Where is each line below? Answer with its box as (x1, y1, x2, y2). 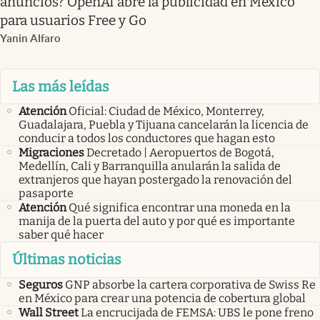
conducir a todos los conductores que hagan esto (19, 131, 275, 146)
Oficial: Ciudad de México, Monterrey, (69, 104, 264, 119)
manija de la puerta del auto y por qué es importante (19, 214, 295, 229)
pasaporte (19, 186, 74, 201)
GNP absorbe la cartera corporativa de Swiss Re (65, 277, 316, 291)
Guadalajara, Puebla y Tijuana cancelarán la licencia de (19, 118, 309, 132)
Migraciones (19, 146, 84, 160)
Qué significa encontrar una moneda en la (69, 201, 291, 215)
